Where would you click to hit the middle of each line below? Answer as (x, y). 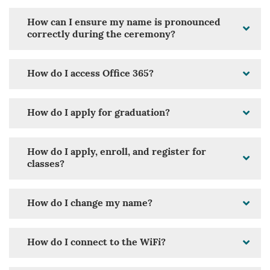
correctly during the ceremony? (101, 35)
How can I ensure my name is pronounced (124, 23)
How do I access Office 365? (90, 74)
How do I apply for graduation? (99, 114)
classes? (46, 165)
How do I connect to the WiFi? (96, 243)
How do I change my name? (90, 204)
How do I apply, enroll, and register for (117, 153)
